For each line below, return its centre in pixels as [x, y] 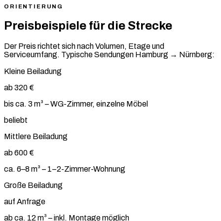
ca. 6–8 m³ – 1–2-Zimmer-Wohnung [65, 169]
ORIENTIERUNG [34, 7]
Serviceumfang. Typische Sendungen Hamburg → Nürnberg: [109, 54]
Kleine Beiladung [33, 71]
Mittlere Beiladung [36, 136]
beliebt [16, 120]
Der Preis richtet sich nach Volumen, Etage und [84, 46]
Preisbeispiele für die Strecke [88, 26]
